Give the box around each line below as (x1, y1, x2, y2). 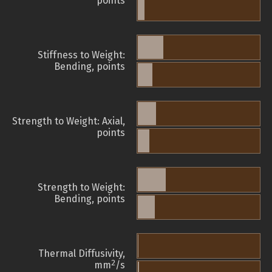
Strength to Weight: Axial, (12, 115, 125, 127)
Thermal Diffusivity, (38, 248, 125, 260)
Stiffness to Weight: (38, 49, 125, 61)
